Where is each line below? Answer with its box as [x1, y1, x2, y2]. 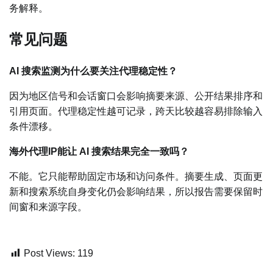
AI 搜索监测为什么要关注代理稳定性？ [9, 66, 177, 77]
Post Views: [24, 248, 75, 259]
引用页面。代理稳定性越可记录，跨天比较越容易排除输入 [9, 106, 263, 117]
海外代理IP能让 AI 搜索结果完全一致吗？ [9, 146, 189, 157]
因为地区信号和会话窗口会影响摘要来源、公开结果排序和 [9, 91, 263, 102]
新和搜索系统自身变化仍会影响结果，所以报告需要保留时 [9, 186, 263, 197]
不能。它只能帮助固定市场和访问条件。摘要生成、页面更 [9, 171, 263, 182]
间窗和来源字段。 [9, 202, 87, 213]
